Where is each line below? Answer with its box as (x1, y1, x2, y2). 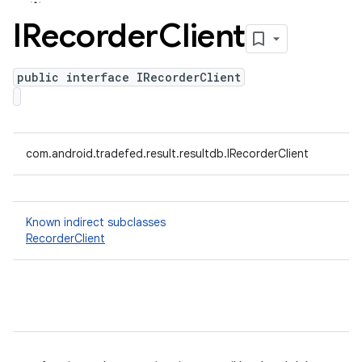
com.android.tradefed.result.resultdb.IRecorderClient (26, 146, 309, 161)
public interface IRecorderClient (17, 69, 241, 85)
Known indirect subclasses (26, 215, 166, 229)
